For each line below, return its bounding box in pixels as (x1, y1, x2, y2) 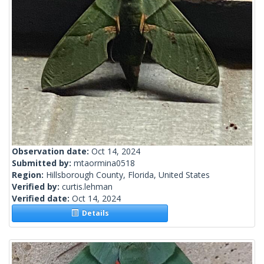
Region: (12, 169, 46, 181)
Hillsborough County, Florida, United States (46, 169, 210, 181)
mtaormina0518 (74, 157, 135, 169)
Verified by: (12, 181, 62, 193)
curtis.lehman (62, 181, 113, 193)
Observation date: (12, 146, 91, 157)
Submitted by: (12, 157, 74, 169)
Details (78, 208, 109, 219)
